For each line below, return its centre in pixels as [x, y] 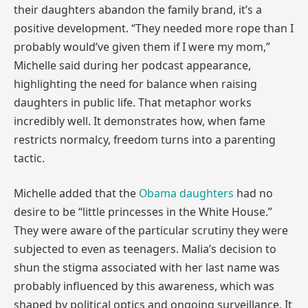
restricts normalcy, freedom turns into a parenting [145, 139]
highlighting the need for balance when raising [135, 84]
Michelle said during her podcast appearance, [132, 65]
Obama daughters [186, 194]
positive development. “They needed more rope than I [154, 28]
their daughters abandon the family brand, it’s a [138, 9]
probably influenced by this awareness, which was [144, 286]
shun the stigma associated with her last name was [147, 268]
